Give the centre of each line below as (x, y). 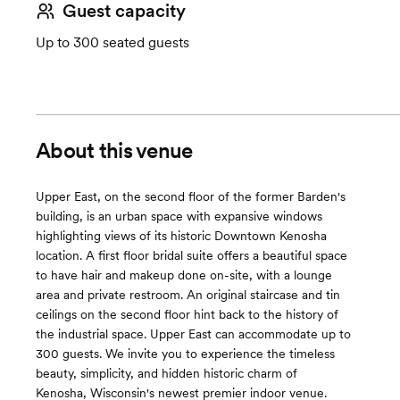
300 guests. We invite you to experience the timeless (185, 354)
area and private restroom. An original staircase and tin (188, 295)
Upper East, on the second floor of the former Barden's (191, 196)
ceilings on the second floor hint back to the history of (187, 314)
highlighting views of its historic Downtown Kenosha (181, 236)
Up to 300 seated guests (112, 42)
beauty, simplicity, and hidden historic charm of (167, 373)
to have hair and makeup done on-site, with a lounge (184, 275)
